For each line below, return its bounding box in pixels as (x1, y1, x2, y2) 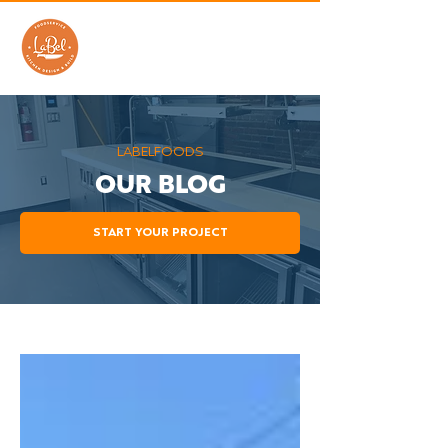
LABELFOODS (117, 142, 203, 163)
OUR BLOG (94, 166, 226, 206)
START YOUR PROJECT (92, 224, 228, 242)
